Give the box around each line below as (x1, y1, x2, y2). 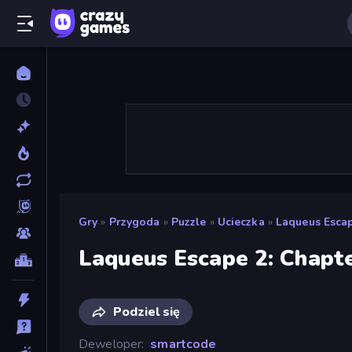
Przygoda (108, 214, 160, 229)
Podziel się (113, 302, 180, 321)
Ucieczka (217, 214, 265, 229)
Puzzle (170, 214, 207, 229)
